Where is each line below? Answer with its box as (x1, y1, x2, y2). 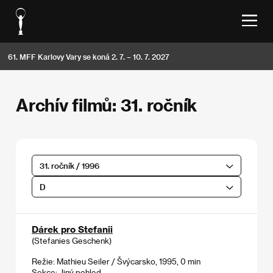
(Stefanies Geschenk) (32, 235, 112, 245)
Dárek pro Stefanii (32, 223, 113, 235)
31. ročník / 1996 (39, 160, 99, 170)
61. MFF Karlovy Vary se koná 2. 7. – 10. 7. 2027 (8, 52, 169, 61)
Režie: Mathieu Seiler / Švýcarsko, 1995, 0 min (32, 256, 200, 266)
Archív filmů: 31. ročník (16, 94, 197, 115)
